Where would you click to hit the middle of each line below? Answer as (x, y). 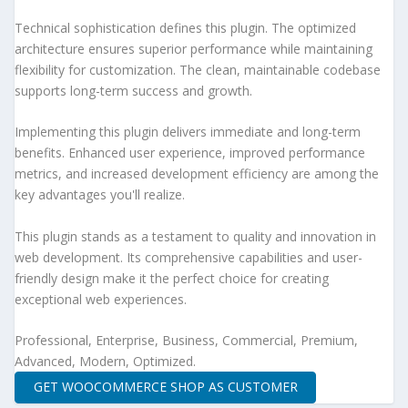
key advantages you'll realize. (100, 195)
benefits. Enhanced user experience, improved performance (190, 153)
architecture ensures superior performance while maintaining (194, 48)
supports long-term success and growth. (133, 90)
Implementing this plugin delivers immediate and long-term (188, 132)
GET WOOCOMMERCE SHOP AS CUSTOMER (165, 387)
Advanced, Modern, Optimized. (105, 361)
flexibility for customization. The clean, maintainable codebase (198, 69)
